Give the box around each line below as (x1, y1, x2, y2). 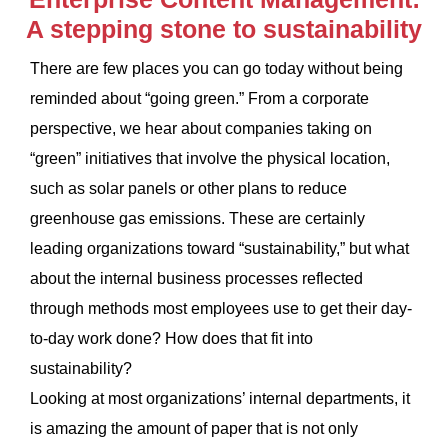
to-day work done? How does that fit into (30, 330, 313, 348)
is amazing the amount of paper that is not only (30, 420, 358, 438)
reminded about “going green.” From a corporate (30, 90, 369, 108)
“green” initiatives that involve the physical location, (30, 150, 390, 168)
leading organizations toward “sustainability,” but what (30, 240, 409, 258)
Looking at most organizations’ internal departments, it (30, 390, 410, 408)
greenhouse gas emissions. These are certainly (30, 210, 365, 228)
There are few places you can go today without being (30, 60, 403, 78)
